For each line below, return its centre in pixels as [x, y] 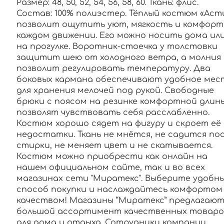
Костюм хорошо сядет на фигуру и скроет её [118, 123]
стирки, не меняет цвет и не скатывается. [114, 145]
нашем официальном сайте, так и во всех [110, 167]
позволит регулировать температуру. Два [113, 68]
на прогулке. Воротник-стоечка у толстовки [117, 46]
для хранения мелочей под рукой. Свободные [115, 90]
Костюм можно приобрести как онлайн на [112, 156]
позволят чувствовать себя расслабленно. [113, 112]
